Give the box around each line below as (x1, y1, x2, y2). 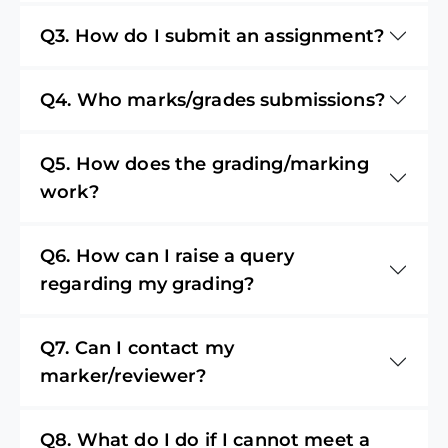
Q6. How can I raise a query (40, 244, 295, 267)
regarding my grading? (40, 272, 255, 295)
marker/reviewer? (40, 364, 207, 387)
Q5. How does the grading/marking (40, 152, 369, 175)
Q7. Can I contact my (40, 336, 234, 359)
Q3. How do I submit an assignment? (40, 24, 385, 47)
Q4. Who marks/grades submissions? (40, 88, 385, 111)
